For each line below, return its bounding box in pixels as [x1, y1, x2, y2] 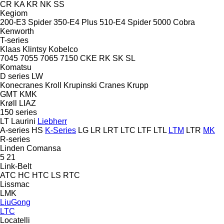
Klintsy [22, 44, 46, 53]
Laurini [11, 116, 35, 125]
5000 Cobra [153, 17, 195, 26]
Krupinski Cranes [63, 80, 125, 89]
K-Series [45, 125, 76, 134]
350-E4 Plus [53, 17, 97, 26]
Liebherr [37, 116, 67, 125]
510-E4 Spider [99, 17, 151, 26]
